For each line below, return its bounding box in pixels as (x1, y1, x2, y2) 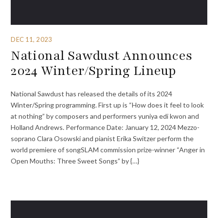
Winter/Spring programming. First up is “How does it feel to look (11, 100, 204, 109)
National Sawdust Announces (11, 47, 193, 65)
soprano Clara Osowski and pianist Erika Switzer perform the (11, 134, 194, 143)
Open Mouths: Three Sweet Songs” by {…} (11, 156, 140, 165)
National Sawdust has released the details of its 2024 (11, 89, 173, 98)
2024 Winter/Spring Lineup (11, 62, 176, 80)
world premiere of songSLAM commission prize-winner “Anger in (11, 145, 205, 154)
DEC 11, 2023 (11, 35, 52, 43)
